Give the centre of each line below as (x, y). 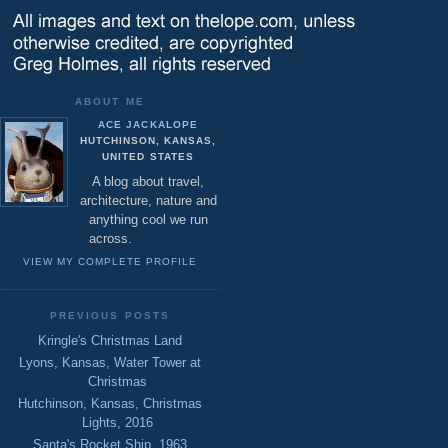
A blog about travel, (148, 181)
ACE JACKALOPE (148, 124)
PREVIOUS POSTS (110, 315)
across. (110, 238)
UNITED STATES (148, 156)
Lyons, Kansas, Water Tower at (110, 362)
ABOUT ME (110, 102)
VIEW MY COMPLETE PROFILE (110, 261)
